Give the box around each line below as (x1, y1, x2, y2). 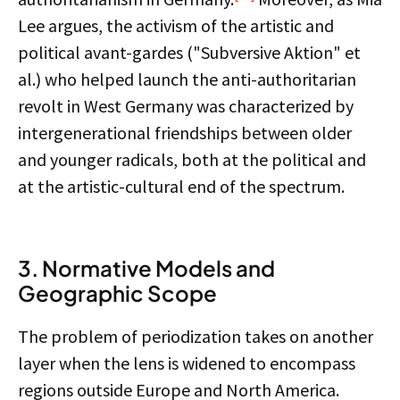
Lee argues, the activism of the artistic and (18, 14, 334, 37)
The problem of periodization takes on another (18, 325, 373, 347)
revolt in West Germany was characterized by (18, 95, 354, 117)
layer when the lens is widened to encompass (18, 352, 355, 374)
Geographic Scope (18, 279, 217, 306)
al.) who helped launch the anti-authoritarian (18, 68, 356, 90)
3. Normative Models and (18, 254, 275, 281)
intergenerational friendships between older (18, 121, 352, 144)
